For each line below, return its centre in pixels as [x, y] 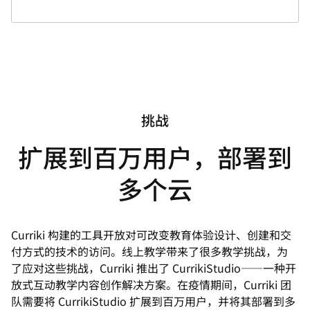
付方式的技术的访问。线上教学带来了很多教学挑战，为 [150, 251]
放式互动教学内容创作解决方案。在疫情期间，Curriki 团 [152, 284]
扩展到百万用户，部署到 [155, 156]
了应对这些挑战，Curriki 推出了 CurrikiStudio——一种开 [154, 267]
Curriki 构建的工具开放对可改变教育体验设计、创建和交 [152, 234]
